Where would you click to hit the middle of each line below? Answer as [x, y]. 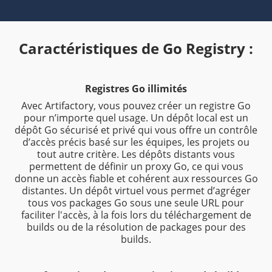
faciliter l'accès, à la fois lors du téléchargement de [136, 215]
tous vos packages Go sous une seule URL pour [136, 203]
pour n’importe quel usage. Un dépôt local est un [136, 118]
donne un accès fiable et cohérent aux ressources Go [136, 178]
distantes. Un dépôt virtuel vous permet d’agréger [136, 191]
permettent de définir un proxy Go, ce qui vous [136, 166]
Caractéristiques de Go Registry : [136, 48]
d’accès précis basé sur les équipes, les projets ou [136, 142]
